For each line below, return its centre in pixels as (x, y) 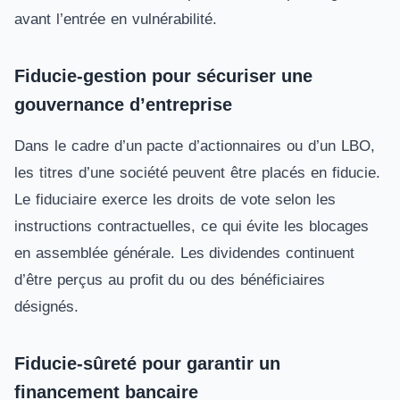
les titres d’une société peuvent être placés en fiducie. (197, 173)
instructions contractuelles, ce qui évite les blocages (192, 226)
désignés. (46, 307)
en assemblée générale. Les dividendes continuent (185, 253)
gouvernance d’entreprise (123, 104)
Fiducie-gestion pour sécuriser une (163, 76)
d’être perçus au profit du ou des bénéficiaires (170, 280)
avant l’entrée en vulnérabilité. (116, 19)
